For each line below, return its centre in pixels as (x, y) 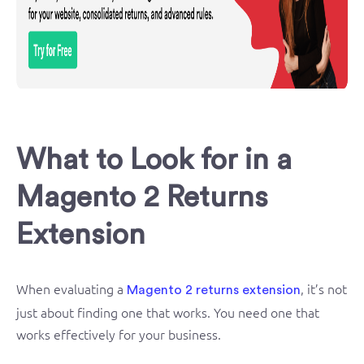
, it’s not (324, 288)
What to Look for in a (154, 160)
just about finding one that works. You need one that (168, 312)
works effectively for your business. (119, 334)
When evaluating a (71, 288)
